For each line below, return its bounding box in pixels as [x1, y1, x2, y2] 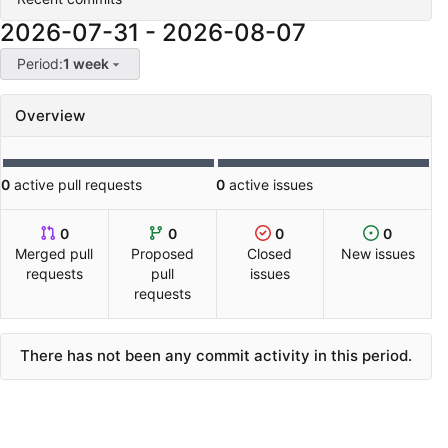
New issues [340, 245, 415, 263]
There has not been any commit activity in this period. [20, 346, 412, 366]
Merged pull [15, 245, 94, 263]
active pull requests [10, 176, 142, 194]
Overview [15, 106, 85, 126]
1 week [62, 55, 109, 73]
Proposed [130, 245, 194, 263]
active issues [225, 176, 313, 194]
